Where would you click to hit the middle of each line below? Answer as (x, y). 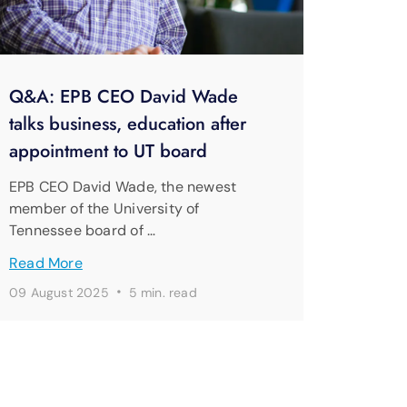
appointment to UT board (108, 152)
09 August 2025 (61, 293)
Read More (46, 263)
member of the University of (104, 209)
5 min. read (163, 293)
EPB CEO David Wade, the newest (123, 187)
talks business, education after (128, 124)
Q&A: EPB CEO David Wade (124, 97)
